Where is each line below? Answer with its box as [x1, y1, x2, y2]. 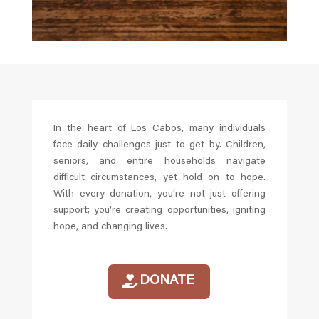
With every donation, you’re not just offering [53, 189, 266, 199]
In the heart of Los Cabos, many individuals [53, 123, 266, 134]
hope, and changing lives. [53, 221, 167, 232]
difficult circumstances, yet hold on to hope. [53, 172, 266, 183]
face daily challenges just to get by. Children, [53, 140, 266, 150]
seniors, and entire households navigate [53, 156, 266, 167]
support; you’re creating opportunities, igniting [53, 205, 266, 216]
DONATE [140, 274, 194, 288]
